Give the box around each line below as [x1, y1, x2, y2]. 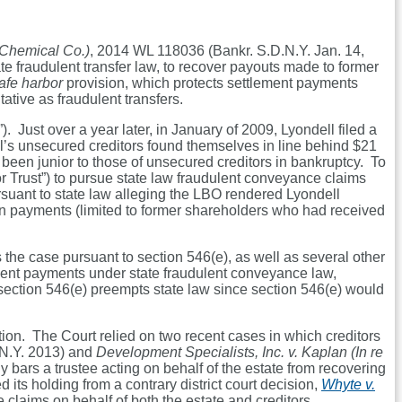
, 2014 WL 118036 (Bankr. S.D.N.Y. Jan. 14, [90, 43, 364, 59]
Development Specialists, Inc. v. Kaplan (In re [96, 345, 383, 361]
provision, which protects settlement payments [63, 75, 358, 92]
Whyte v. [321, 377, 375, 393]
